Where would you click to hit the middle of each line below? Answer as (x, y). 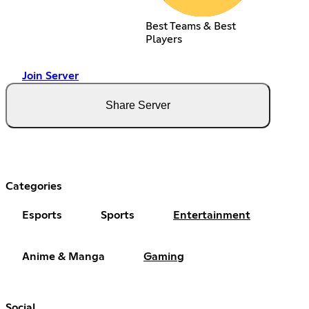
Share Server (138, 106)
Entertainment (212, 216)
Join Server (50, 76)
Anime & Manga (63, 257)
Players (163, 40)
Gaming (164, 257)
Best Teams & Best (190, 27)
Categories (34, 187)
